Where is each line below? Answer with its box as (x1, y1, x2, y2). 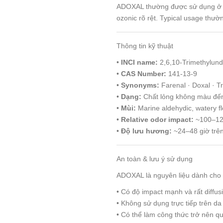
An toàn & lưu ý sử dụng (116, 154, 193, 163)
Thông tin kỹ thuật (116, 41, 173, 50)
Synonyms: (121, 81, 159, 89)
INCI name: (121, 58, 158, 66)
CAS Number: (121, 69, 166, 78)
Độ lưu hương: (121, 126, 172, 135)
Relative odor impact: (121, 115, 194, 123)
